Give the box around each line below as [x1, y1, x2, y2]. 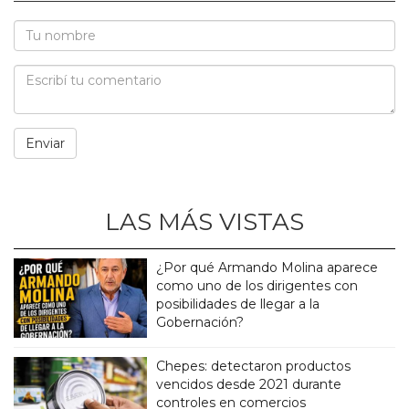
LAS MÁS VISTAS [105, 207, 304, 237]
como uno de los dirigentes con [156, 278, 359, 295]
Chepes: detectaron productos [156, 358, 351, 375]
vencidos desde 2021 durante [156, 376, 342, 393]
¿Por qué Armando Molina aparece [156, 259, 379, 277]
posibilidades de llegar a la [156, 296, 320, 313]
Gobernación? [156, 314, 245, 331]
